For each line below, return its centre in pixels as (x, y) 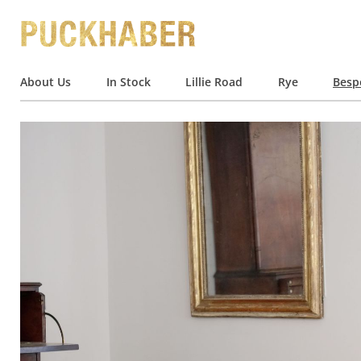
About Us (46, 81)
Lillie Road (214, 81)
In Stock (128, 81)
